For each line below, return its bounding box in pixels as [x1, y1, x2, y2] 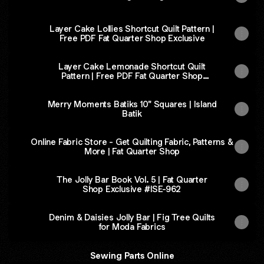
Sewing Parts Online [90, 250, 174, 261]
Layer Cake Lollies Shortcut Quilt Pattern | [49, 23, 214, 34]
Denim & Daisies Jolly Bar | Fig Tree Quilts [48, 212, 216, 223]
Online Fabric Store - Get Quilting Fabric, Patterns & [31, 136, 233, 147]
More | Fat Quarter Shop [107, 146, 180, 157]
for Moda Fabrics [98, 221, 166, 232]
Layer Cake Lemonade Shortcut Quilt [58, 61, 206, 72]
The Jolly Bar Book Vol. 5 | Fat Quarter [57, 174, 207, 185]
